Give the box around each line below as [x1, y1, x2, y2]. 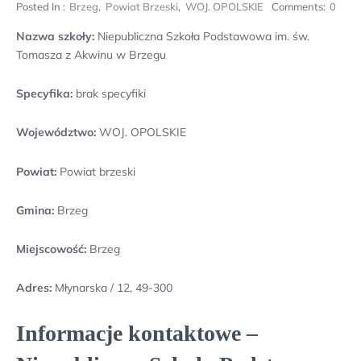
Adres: [16, 280, 55, 296]
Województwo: [16, 125, 96, 140]
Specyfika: [16, 86, 73, 102]
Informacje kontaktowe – [16, 321, 258, 346]
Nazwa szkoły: [16, 29, 94, 44]
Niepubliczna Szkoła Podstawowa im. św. [94, 29, 309, 44]
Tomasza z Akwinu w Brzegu [16, 48, 166, 62]
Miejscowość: [16, 241, 86, 256]
